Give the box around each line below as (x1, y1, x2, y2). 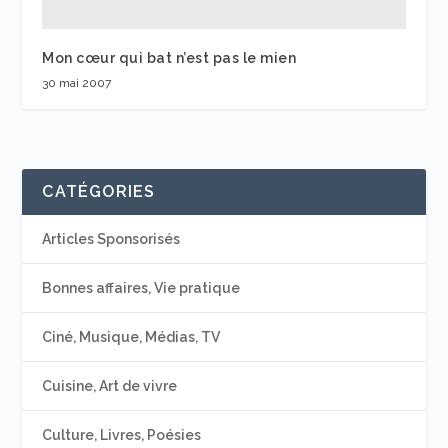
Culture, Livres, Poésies (42, 427, 202, 444)
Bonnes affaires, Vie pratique (42, 280, 241, 297)
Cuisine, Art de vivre (42, 378, 178, 395)
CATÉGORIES (42, 182, 156, 202)
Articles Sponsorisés (42, 231, 181, 248)
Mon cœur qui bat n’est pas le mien (42, 50, 297, 67)
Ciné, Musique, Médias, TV (42, 329, 221, 346)
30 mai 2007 (42, 76, 112, 91)
